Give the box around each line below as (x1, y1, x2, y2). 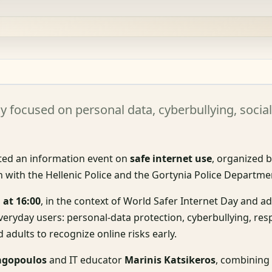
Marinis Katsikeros (124, 253, 216, 267)
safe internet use (130, 151, 212, 165)
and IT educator (47, 253, 125, 267)
